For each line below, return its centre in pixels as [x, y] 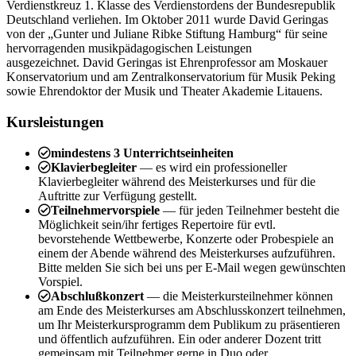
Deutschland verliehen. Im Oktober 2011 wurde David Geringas [167, 20]
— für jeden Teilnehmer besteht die [251, 210]
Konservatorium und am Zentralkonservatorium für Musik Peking [171, 77]
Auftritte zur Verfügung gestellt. [118, 195]
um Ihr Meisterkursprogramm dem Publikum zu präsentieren [189, 324]
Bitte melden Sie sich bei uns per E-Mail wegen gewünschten [192, 267]
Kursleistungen [55, 122]
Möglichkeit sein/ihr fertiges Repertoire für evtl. [157, 224]
